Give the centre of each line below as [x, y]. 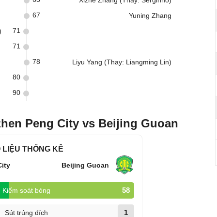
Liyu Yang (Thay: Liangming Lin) [122, 62]
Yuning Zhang [150, 15]
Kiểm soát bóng [26, 190]
